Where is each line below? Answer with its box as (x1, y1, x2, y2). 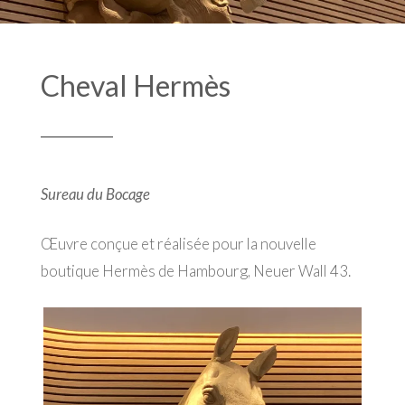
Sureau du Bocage (40, 184, 150, 203)
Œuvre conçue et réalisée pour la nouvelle (40, 233, 316, 253)
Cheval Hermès (40, 67, 231, 103)
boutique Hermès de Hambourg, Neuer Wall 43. (40, 260, 351, 280)
